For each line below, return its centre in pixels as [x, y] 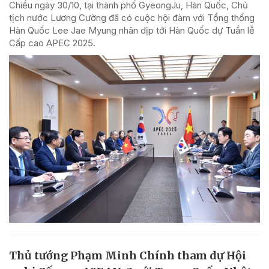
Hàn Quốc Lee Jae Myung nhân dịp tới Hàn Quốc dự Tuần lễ [132, 31]
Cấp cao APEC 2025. [52, 43]
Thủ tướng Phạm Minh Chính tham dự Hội [128, 255]
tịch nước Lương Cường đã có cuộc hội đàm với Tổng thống [132, 18]
